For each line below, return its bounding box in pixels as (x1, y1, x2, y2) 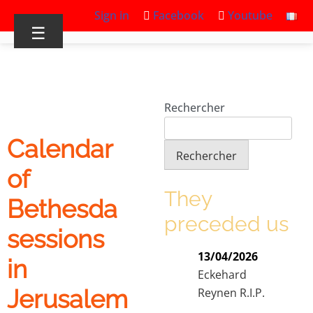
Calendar (7, 134, 112, 163)
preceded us (164, 211, 289, 236)
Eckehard (198, 266, 247, 282)
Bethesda (7, 194, 117, 224)
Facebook (150, 8, 204, 23)
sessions (7, 224, 104, 254)
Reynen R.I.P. (198, 284, 265, 300)
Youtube (225, 8, 272, 23)
